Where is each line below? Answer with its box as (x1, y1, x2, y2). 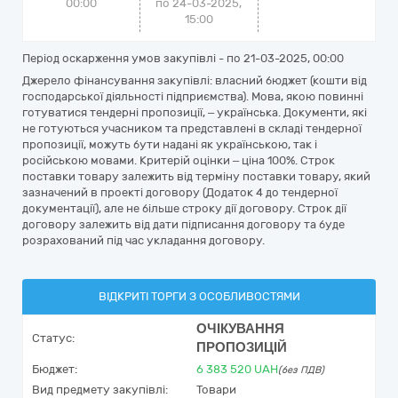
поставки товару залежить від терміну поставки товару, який (22, 170, 370, 183)
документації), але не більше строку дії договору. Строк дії (22, 202, 346, 215)
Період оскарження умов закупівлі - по (22, 52, 243, 65)
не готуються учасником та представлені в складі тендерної (22, 122, 362, 135)
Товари (196, 383, 236, 396)
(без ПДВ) (278, 364, 324, 376)
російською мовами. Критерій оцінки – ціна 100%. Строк (22, 154, 335, 167)
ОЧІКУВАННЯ (196, 321, 284, 337)
